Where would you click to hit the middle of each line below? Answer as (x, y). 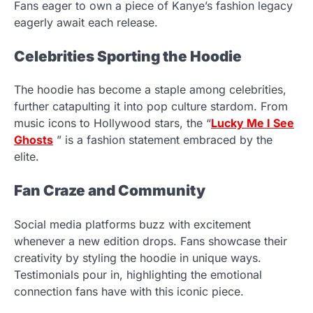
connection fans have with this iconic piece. (129, 292)
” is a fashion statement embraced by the (163, 140)
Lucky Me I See (253, 123)
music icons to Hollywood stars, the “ (112, 123)
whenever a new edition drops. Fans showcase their (151, 241)
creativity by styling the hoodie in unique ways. (138, 258)
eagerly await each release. (86, 22)
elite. (27, 157)
